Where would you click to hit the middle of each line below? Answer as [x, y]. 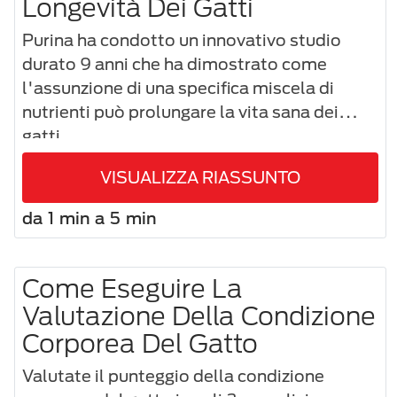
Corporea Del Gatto [140, 343]
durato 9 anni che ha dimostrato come [175, 63]
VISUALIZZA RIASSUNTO [200, 177]
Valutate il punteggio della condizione [173, 375]
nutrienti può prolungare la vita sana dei [180, 111]
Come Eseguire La [132, 288]
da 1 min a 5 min [90, 218]
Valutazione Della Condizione [199, 315]
